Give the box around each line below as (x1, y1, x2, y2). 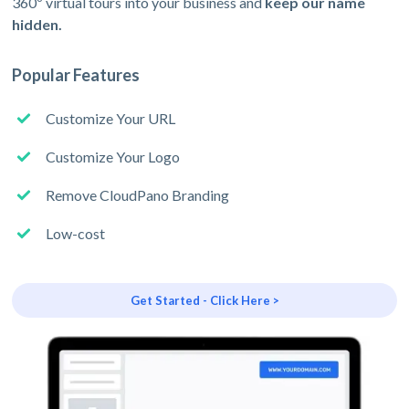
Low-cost (46, 224, 106, 242)
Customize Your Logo (46, 147, 181, 165)
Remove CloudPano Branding (46, 185, 230, 204)
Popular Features (12, 64, 141, 85)
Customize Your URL (46, 109, 176, 127)
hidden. (12, 15, 63, 33)
